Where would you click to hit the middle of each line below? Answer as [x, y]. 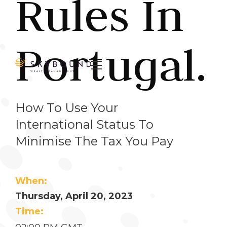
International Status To [84, 124]
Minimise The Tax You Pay [94, 141]
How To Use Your [67, 108]
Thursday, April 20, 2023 [74, 196]
